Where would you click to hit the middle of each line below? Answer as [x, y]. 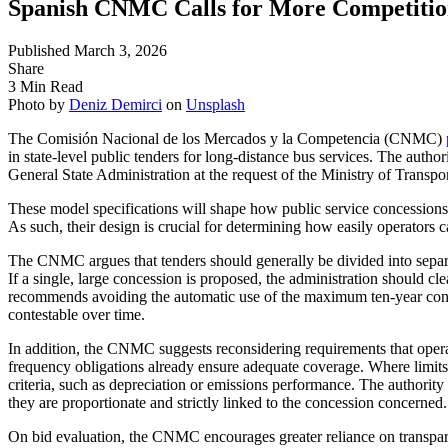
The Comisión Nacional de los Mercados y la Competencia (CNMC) [227, 138]
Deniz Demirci [115, 104]
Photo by [38, 104]
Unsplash [215, 104]
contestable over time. [76, 314]
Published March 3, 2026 [87, 50]
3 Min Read [45, 86]
